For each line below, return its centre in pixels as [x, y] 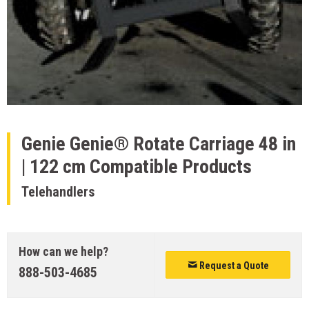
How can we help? [63, 251]
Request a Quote [233, 266]
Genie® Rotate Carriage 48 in [181, 144]
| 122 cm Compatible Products [137, 167]
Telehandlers [58, 192]
